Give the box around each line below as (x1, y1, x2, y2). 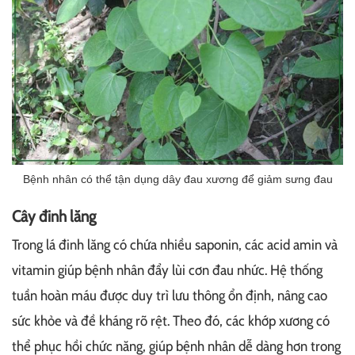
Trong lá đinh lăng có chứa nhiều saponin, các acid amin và (12, 236, 338, 254)
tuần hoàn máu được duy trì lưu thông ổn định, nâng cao (12, 287, 327, 305)
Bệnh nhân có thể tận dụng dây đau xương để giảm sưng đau (22, 173, 333, 186)
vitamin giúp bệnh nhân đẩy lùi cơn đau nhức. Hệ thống (12, 261, 323, 280)
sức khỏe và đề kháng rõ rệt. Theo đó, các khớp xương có (12, 312, 330, 330)
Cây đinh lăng (12, 207, 96, 227)
